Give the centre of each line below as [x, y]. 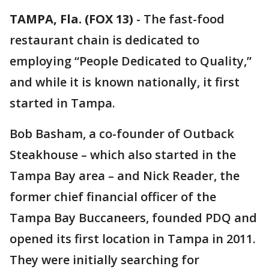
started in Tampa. [62, 103]
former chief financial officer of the [113, 197]
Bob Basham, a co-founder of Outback [122, 134]
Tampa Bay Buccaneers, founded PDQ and [133, 218]
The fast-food [184, 19]
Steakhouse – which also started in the [123, 155]
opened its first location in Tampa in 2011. [133, 239]
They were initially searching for [104, 260]
